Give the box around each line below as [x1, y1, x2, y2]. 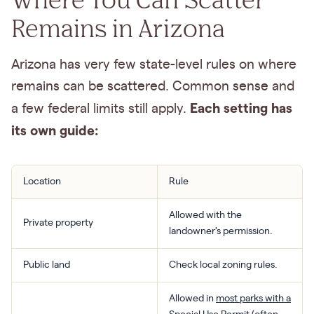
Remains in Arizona [11, 12, 225, 43]
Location [23, 176, 61, 186]
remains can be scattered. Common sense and [11, 79, 294, 93]
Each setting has [190, 100, 292, 116]
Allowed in [169, 293, 216, 303]
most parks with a [216, 293, 291, 303]
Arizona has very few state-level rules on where [11, 57, 296, 71]
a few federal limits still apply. [11, 102, 190, 116]
